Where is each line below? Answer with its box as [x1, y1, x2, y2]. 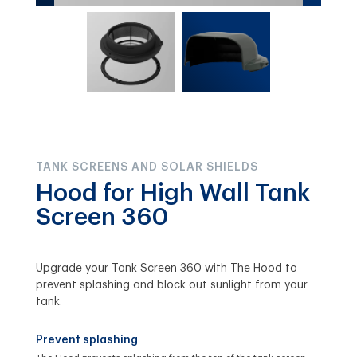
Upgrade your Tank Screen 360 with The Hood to [35, 262, 297, 274]
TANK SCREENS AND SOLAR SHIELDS [35, 161, 258, 173]
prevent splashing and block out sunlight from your [35, 279, 308, 291]
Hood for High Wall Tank [35, 180, 310, 205]
